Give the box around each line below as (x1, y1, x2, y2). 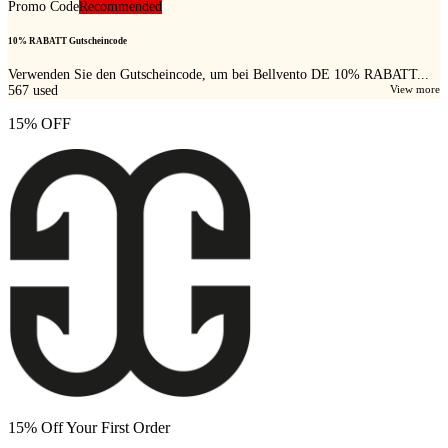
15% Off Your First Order (8, 419, 170, 437)
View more (390, 83, 440, 96)
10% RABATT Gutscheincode (8, 36, 127, 47)
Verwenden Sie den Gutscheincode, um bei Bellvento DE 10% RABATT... (8, 67, 429, 83)
